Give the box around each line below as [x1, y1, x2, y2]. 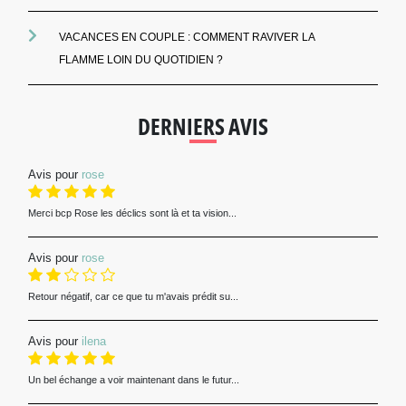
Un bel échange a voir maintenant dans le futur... [27, 375, 239, 387]
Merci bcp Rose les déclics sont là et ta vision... [27, 208, 237, 220]
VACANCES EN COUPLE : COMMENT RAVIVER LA [58, 32, 314, 45]
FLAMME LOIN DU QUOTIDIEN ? [58, 54, 223, 68]
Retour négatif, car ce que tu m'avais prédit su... [27, 292, 238, 304]
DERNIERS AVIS [138, 111, 268, 143]
